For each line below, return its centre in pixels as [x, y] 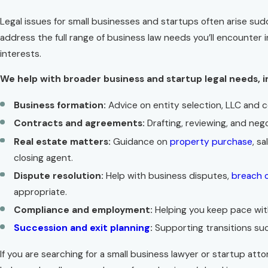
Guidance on [141, 141]
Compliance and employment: [83, 210]
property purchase [211, 141]
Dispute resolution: [59, 176]
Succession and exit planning [82, 228]
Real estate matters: [63, 141]
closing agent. [44, 158]
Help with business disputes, [168, 176]
